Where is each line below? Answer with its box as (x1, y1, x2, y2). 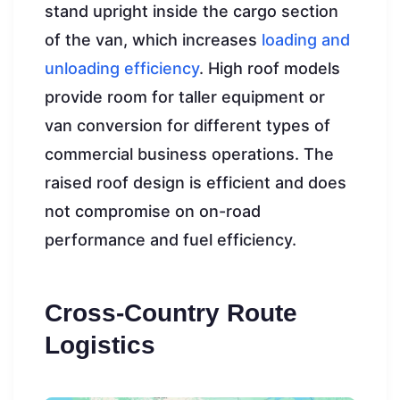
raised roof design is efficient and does (45, 173, 346, 193)
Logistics (45, 331, 155, 360)
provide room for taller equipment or (45, 87, 325, 107)
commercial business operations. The (45, 145, 334, 164)
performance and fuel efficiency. (45, 230, 296, 250)
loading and (262, 30, 350, 50)
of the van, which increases (45, 30, 262, 50)
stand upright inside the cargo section (45, 2, 338, 21)
